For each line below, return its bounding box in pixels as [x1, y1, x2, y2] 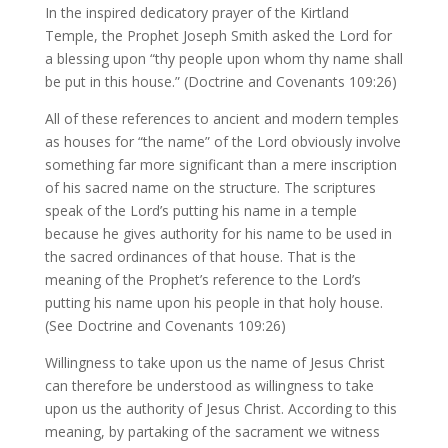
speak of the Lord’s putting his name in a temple [44, 201, 357, 220]
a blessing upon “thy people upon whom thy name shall [44, 49, 403, 68]
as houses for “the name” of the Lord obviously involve [44, 132, 401, 151]
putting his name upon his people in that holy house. [44, 293, 383, 312]
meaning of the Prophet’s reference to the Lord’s [44, 270, 361, 289]
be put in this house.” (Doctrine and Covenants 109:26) [44, 72, 397, 91]
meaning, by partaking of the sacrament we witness [44, 422, 380, 441]
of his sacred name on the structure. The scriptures [44, 178, 376, 197]
